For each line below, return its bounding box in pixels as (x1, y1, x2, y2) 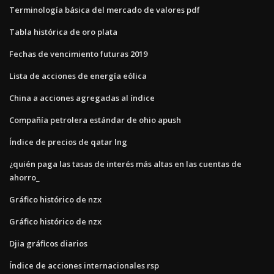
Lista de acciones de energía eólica (9, 70, 147, 81)
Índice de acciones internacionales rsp (9, 259, 159, 271)
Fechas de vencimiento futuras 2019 (9, 48, 147, 59)
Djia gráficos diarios (9, 237, 87, 249)
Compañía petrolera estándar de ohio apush (9, 114, 181, 125)
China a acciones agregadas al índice (9, 92, 155, 103)
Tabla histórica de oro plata (9, 26, 117, 37)
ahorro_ (9, 171, 40, 183)
